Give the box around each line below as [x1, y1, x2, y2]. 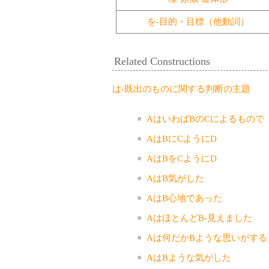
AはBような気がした [146, 252, 231, 262]
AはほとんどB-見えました [146, 213, 252, 223]
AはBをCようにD [146, 153, 217, 163]
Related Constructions [114, 55, 210, 67]
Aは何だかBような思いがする [146, 232, 267, 243]
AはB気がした [146, 173, 204, 183]
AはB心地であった [146, 193, 222, 203]
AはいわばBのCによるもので [146, 113, 264, 124]
